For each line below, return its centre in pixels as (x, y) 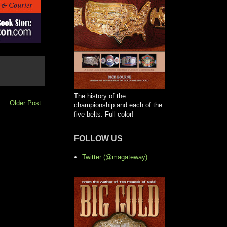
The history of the (100, 96)
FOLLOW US (98, 138)
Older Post (25, 103)
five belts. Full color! (104, 114)
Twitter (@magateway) (115, 157)
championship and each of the (118, 105)
